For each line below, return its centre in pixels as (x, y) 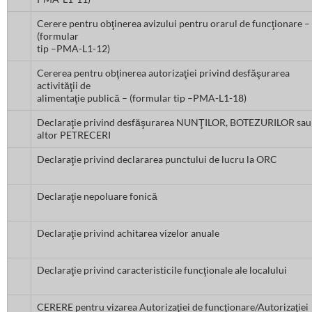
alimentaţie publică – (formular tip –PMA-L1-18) (142, 98)
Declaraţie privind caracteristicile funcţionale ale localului (162, 270)
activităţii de (64, 86)
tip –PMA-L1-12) (73, 49)
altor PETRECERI (74, 135)
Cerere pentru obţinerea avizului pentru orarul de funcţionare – (173, 24)
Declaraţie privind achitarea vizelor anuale (128, 233)
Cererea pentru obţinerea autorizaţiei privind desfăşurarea (163, 73)
